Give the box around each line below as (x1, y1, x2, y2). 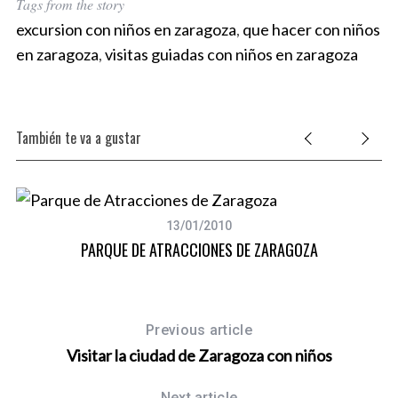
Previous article (145, 322, 253, 339)
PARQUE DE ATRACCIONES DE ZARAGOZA (80, 238, 318, 262)
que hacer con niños (242, 20, 380, 40)
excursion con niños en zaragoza (15, 20, 236, 40)
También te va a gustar (15, 127, 141, 149)
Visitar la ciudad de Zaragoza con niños (66, 346, 332, 366)
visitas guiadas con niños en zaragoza (104, 44, 358, 65)
